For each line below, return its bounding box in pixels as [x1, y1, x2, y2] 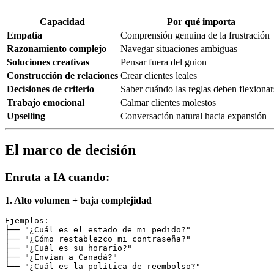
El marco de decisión [5, 141, 136, 158]
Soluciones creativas [7, 56, 89, 67]
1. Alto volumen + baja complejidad [5, 195, 152, 206]
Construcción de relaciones [7, 70, 118, 81]
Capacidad [40, 16, 85, 27]
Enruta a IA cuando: [5, 170, 109, 183]
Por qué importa [166, 16, 235, 27]
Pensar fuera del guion [120, 56, 207, 67]
